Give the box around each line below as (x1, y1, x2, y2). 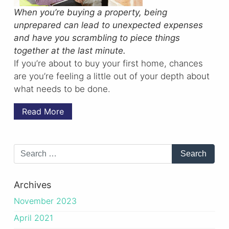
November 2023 (13, 196, 77, 207)
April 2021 (13, 213, 53, 223)
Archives (13, 179, 51, 191)
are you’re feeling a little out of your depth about (13, 71, 210, 82)
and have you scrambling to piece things (13, 33, 180, 43)
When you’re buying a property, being (13, 7, 167, 18)
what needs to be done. (13, 84, 110, 95)
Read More (21, 106, 64, 117)
